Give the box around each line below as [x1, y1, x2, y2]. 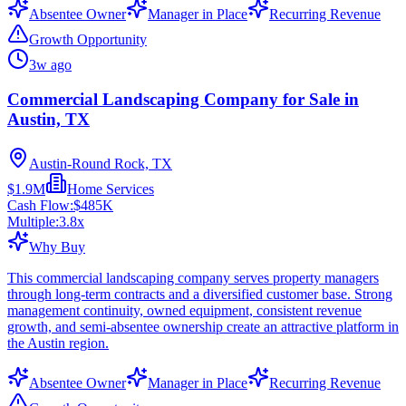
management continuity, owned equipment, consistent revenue [7, 303, 362, 319]
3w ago [29, 56, 72, 72]
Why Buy [29, 239, 85, 256]
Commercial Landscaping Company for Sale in [7, 90, 359, 110]
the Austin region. [7, 335, 109, 352]
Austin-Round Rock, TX [29, 156, 172, 172]
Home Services [67, 181, 154, 198]
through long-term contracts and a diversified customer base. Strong [7, 286, 392, 303]
